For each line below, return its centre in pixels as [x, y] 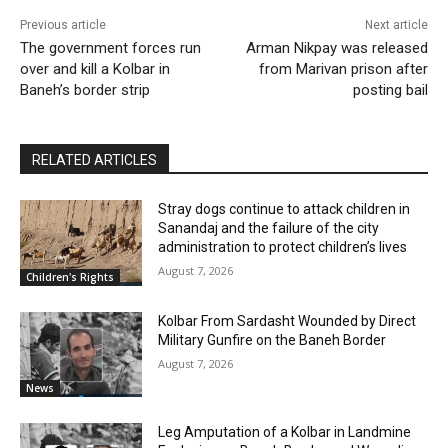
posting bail [390, 89]
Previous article [63, 24]
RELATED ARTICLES [94, 159]
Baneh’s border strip [85, 89]
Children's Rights [70, 276]
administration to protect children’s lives [283, 246]
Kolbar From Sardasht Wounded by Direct [287, 320]
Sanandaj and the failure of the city [269, 227]
